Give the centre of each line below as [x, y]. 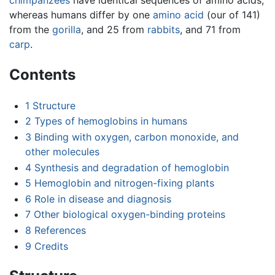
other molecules [62, 151]
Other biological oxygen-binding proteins [129, 215]
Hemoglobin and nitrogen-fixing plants [124, 183]
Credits [51, 246]
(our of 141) [232, 14]
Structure [54, 105]
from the [31, 29]
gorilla [67, 29]
